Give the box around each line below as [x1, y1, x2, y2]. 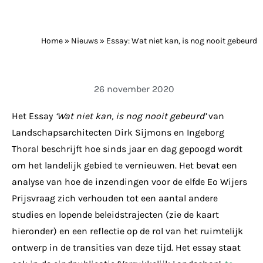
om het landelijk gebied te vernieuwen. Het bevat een [12, 159, 237, 171]
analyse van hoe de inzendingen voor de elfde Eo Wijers [12, 176, 247, 187]
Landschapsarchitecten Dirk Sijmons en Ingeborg [12, 126, 224, 138]
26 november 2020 [93, 83, 174, 95]
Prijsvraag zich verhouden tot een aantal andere [12, 192, 218, 204]
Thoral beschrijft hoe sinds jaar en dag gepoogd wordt [12, 143, 242, 154]
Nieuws [71, 36, 98, 45]
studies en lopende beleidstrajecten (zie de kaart [12, 208, 219, 220]
